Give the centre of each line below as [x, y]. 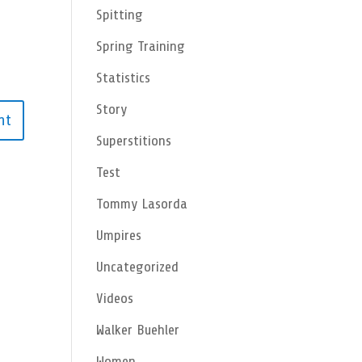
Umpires [119, 235]
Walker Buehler [138, 330]
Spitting [120, 15]
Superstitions [134, 141]
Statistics [124, 78]
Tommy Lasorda [142, 204]
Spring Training [141, 46]
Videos [115, 298]
